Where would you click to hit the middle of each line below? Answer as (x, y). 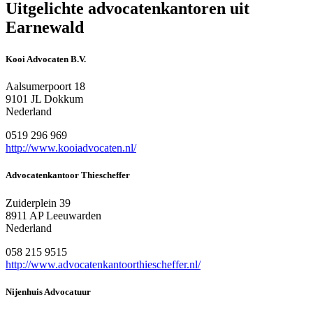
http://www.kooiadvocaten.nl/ (71, 148)
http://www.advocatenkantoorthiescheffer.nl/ (103, 264)
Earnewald (45, 28)
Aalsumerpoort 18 (45, 87)
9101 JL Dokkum (44, 99)
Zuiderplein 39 (38, 203)
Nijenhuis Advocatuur (48, 291)
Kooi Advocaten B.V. (46, 59)
